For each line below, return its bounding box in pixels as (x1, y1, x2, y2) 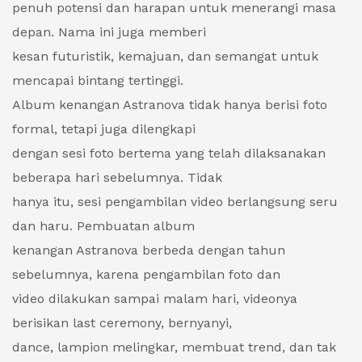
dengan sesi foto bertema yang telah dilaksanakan (12, 145, 326, 162)
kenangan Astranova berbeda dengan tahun (12, 242, 285, 259)
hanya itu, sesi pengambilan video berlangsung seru (12, 194, 338, 210)
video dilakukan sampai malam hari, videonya (12, 291, 297, 307)
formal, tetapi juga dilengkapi (12, 121, 196, 137)
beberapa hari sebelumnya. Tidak (12, 170, 222, 186)
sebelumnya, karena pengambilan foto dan (12, 267, 280, 283)
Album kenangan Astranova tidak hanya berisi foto (12, 97, 327, 113)
